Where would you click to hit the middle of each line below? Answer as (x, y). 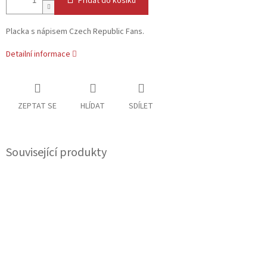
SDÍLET (141, 106)
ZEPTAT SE (37, 106)
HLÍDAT (93, 106)
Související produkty (56, 153)
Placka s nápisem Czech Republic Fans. (75, 32)
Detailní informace (38, 55)
